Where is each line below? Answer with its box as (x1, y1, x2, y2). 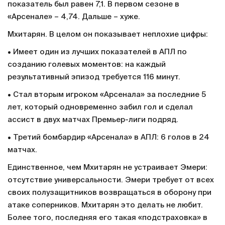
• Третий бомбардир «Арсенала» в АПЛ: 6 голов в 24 (8, 134, 209, 142)
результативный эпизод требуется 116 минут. (8, 73, 180, 81)
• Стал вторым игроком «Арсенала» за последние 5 (8, 91, 206, 99)
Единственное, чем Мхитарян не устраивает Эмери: (8, 164, 207, 172)
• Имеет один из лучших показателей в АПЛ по (8, 48, 187, 56)
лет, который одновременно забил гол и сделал (8, 103, 193, 111)
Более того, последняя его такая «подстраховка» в (8, 214, 207, 222)
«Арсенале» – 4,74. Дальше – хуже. (8, 13, 140, 21)
